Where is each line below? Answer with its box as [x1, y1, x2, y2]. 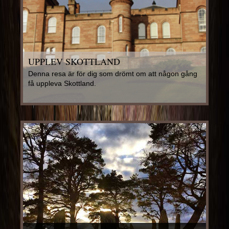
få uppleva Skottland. [28, 79, 96, 87]
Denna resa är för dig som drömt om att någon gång [28, 69, 197, 78]
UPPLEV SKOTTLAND [28, 55, 120, 67]
